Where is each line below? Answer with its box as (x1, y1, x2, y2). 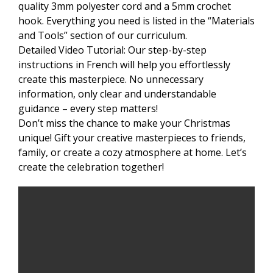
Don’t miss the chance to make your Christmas (18, 116, 230, 130)
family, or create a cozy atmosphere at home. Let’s (18, 146, 247, 160)
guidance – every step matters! (18, 102, 158, 116)
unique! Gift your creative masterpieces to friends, (18, 131, 246, 145)
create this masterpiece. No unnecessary (18, 73, 204, 87)
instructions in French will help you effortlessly (18, 58, 230, 72)
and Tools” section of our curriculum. (18, 29, 187, 43)
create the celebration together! (18, 160, 164, 174)
